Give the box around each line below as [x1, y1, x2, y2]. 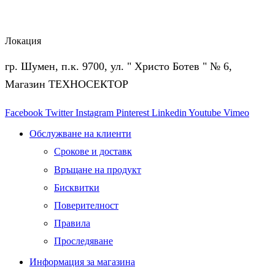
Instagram [76, 107, 114, 118]
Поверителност [54, 199, 118, 211]
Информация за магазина [29, 257, 135, 268]
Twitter [45, 107, 73, 118]
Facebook [5, 107, 43, 118]
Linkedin [152, 107, 187, 118]
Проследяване [54, 236, 113, 247]
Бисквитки [54, 182, 99, 193]
